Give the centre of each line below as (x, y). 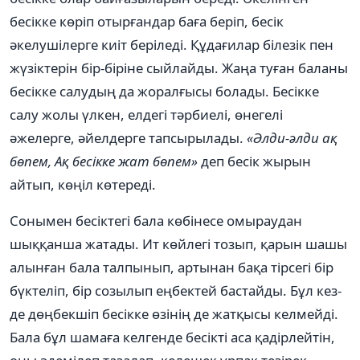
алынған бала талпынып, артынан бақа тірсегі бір (172, 267)
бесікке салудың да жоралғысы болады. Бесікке (164, 91)
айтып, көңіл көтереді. (83, 184)
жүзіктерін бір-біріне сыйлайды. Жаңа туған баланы (179, 67)
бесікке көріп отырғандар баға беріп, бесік (147, 21)
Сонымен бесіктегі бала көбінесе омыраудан (156, 220)
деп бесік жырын (256, 161)
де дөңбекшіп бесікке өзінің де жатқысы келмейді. (174, 313)
